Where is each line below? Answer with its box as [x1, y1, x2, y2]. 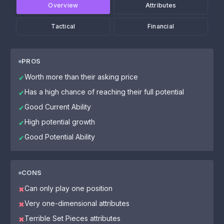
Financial [147, 22, 174, 30]
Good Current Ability [24, 102, 91, 111]
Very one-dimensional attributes [24, 199, 129, 207]
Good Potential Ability [24, 132, 95, 141]
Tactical [51, 22, 75, 30]
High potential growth [24, 117, 95, 126]
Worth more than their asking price [24, 72, 138, 81]
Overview [48, 1, 78, 9]
